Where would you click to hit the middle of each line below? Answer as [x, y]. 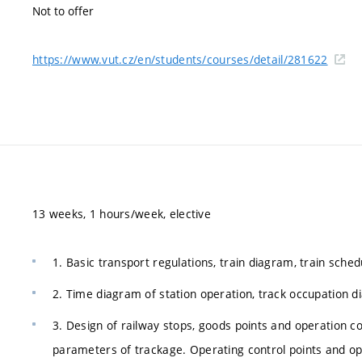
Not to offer [63, 11]
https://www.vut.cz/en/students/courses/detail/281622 [180, 59]
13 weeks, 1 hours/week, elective [122, 214]
